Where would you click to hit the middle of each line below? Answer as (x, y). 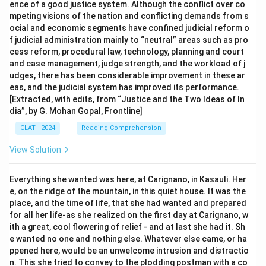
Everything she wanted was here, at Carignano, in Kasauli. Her (128, 179)
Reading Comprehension (121, 128)
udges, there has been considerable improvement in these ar (127, 75)
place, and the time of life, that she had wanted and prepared (128, 203)
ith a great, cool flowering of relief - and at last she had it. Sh (127, 227)
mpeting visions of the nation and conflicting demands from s (129, 16)
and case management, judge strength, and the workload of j (127, 64)
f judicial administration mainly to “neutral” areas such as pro (129, 40)
